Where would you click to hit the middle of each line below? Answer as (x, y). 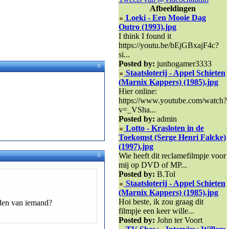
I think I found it (145, 36)
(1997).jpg (136, 146)
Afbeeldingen (173, 8)
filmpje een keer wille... (156, 211)
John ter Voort (180, 220)
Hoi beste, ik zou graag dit (161, 202)
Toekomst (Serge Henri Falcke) (172, 137)
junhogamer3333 (184, 64)
